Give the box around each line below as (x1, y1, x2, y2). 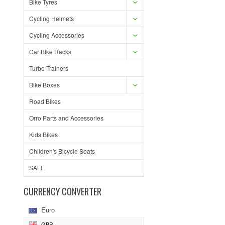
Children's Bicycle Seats (29, 147, 95, 155)
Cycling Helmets (29, 14, 74, 23)
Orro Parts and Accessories (29, 114, 103, 122)
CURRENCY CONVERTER (24, 184, 101, 198)
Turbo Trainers (29, 64, 68, 72)
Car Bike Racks (29, 47, 71, 56)
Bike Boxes (29, 80, 60, 89)
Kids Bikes (29, 130, 58, 139)
